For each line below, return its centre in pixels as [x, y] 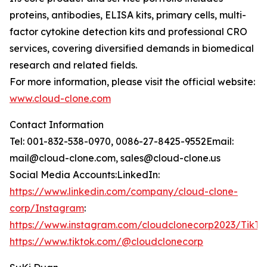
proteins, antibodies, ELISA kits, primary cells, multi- [128, 15]
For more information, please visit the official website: [132, 82]
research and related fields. [73, 65]
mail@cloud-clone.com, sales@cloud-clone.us [115, 158]
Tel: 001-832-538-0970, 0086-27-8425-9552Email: [122, 142]
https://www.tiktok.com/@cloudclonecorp [106, 242]
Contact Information [57, 125]
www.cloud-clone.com [60, 99]
